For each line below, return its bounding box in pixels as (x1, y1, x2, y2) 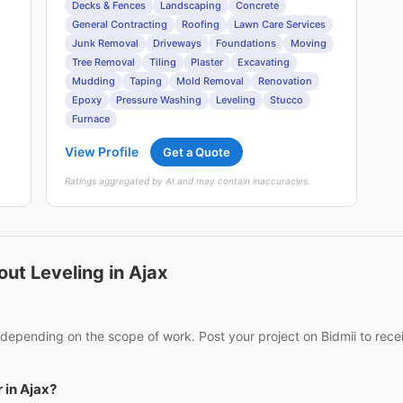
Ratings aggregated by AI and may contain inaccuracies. (65, 175, 311, 186)
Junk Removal (72, 37, 139, 49)
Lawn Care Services (234, 18, 327, 31)
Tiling (149, 56, 177, 68)
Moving (291, 37, 327, 49)
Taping (130, 75, 163, 87)
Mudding (72, 75, 116, 87)
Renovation (258, 75, 313, 87)
